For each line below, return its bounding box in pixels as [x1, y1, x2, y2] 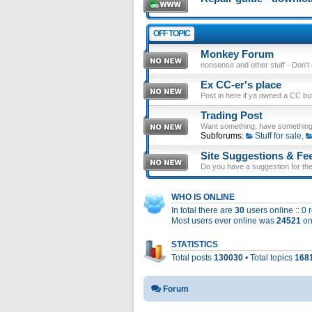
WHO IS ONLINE [171, 193, 235, 201]
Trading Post [201, 110, 263, 121]
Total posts [171, 253, 214, 263]
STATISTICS [171, 240, 218, 249]
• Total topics [243, 253, 295, 263]
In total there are [171, 205, 235, 215]
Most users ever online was [171, 216, 276, 226]
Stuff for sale [254, 131, 302, 141]
